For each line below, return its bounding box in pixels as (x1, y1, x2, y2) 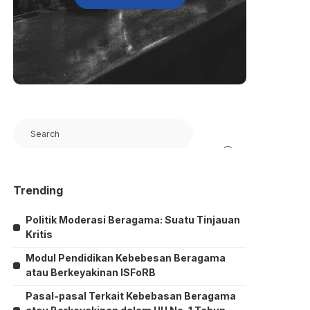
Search (12, 120, 45, 131)
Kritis (26, 228, 53, 240)
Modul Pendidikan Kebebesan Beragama (26, 252, 226, 264)
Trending (13, 183, 64, 197)
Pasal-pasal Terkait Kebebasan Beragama (26, 290, 237, 302)
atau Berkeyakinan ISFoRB (26, 266, 156, 278)
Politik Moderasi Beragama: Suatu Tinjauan (26, 214, 241, 226)
